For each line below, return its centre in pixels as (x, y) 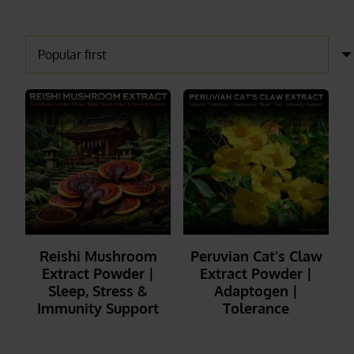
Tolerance (256, 309)
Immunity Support (98, 309)
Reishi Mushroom (98, 256)
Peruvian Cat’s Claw (256, 256)
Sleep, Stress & (98, 291)
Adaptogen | (256, 291)
